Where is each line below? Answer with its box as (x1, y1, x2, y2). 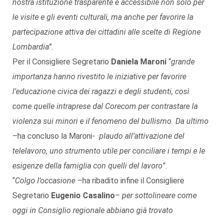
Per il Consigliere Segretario (12, 57, 111, 67)
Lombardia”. (12, 42, 54, 52)
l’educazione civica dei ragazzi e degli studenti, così (12, 87, 189, 97)
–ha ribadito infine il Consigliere (75, 176, 184, 186)
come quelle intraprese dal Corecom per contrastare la (12, 102, 198, 111)
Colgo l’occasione (15, 176, 75, 186)
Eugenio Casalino (51, 191, 115, 201)
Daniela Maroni (111, 57, 166, 67)
